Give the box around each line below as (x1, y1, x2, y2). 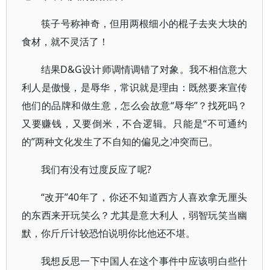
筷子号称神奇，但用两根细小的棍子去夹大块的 (41, 17, 248, 30)
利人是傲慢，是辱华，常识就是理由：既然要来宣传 (22, 81, 248, 94)
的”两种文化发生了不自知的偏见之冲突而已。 (22, 135, 218, 148)
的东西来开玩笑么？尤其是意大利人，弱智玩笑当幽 (22, 209, 248, 222)
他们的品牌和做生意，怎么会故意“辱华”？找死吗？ (22, 99, 248, 112)
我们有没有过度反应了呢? (41, 163, 151, 176)
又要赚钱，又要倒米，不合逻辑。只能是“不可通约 (22, 117, 248, 130)
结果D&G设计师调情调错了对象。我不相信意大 (41, 63, 248, 76)
